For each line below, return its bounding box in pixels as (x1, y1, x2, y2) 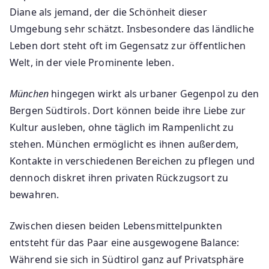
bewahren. (10, 187, 59, 201)
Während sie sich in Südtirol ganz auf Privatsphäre (10, 252, 244, 266)
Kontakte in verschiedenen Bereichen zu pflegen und (10, 154, 255, 168)
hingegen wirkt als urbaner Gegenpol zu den (49, 86, 259, 100)
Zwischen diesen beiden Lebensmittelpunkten (10, 219, 222, 232)
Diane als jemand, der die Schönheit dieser (10, 5, 207, 19)
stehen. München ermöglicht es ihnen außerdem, (10, 137, 239, 151)
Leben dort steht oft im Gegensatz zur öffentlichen (10, 38, 246, 52)
